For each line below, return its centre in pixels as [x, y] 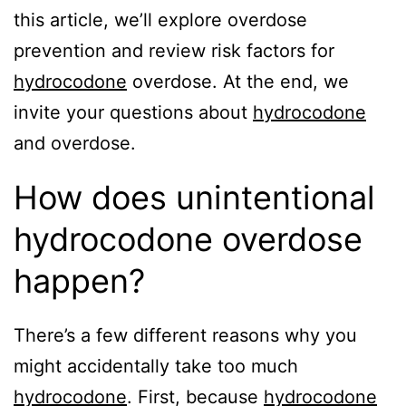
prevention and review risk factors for [174, 51]
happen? [79, 281]
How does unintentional [194, 198]
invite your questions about [133, 113]
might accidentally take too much [156, 367]
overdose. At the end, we [238, 82]
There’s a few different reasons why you [185, 336]
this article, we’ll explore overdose [160, 20]
